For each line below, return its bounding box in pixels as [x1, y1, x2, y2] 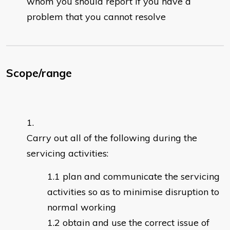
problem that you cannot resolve [27, 11, 166, 23]
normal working [47, 201, 116, 214]
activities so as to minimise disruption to [47, 186, 219, 198]
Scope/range [6, 66, 72, 80]
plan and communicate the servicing [63, 170, 220, 183]
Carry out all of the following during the [27, 132, 197, 144]
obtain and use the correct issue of [63, 217, 209, 229]
